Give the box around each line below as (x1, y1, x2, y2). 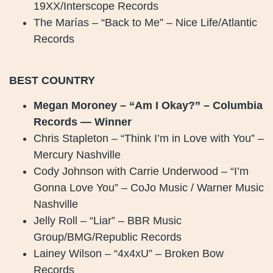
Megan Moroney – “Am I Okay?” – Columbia (34, 99, 263, 112)
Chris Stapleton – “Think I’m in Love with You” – (34, 132, 264, 145)
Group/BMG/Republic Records (34, 231, 182, 244)
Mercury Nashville (34, 149, 121, 161)
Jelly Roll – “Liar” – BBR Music (34, 214, 182, 227)
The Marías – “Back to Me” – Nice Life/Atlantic (34, 16, 257, 29)
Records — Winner (34, 116, 144, 129)
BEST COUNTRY (9, 74, 95, 87)
